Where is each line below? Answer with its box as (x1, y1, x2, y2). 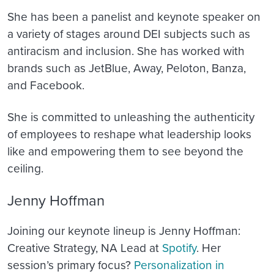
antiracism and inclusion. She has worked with (7, 42, 245, 59)
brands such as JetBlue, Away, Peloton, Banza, (7, 59, 246, 76)
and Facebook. (7, 76, 84, 93)
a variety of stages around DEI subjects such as (7, 24, 250, 42)
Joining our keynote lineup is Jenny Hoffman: (7, 222, 240, 239)
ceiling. (7, 159, 43, 176)
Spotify (162, 239, 196, 256)
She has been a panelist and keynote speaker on (7, 7, 261, 24)
